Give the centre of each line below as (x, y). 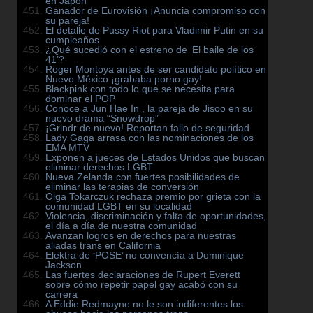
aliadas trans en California (103, 246)
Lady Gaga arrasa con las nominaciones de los (150, 138)
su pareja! (67, 21)
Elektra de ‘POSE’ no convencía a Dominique (145, 255)
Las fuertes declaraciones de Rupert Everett (143, 275)
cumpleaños (72, 40)
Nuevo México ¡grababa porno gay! (124, 79)
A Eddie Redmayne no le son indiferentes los (144, 304)
